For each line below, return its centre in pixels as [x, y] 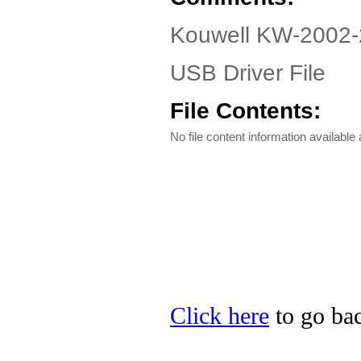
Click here [220, 316]
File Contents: [245, 111]
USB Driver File [248, 73]
